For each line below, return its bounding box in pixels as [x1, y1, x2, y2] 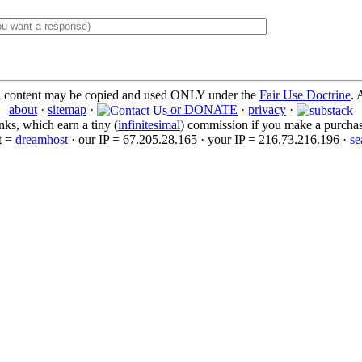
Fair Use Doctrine [259, 87, 351, 102]
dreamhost [15, 133, 68, 147]
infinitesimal [118, 118, 180, 133]
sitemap [48, 102, 86, 116]
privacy [248, 102, 286, 116]
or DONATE [167, 102, 238, 116]
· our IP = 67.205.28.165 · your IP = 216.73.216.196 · [67, 133, 350, 147]
